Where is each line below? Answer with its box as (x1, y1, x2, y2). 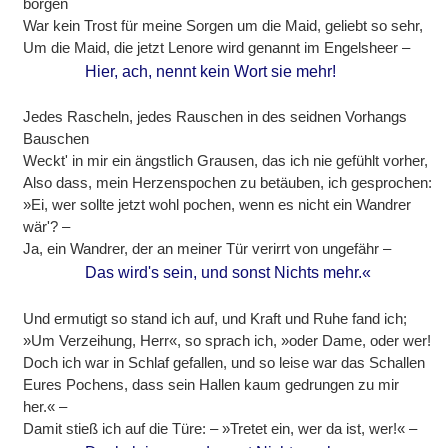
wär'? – (23, 218, 71, 236)
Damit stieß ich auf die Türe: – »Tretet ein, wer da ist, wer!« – (23, 419, 418, 437)
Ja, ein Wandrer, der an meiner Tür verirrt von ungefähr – (23, 240, 392, 258)
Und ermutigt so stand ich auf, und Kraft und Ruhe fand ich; (23, 309, 408, 327)
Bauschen (23, 130, 90, 148)
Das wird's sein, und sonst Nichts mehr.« (85, 264, 372, 282)
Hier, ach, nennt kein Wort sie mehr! (85, 63, 337, 81)
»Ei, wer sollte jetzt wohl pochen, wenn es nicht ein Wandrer (23, 196, 412, 214)
